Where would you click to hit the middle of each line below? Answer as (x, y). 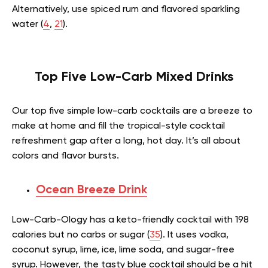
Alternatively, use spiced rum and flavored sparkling (126, 9)
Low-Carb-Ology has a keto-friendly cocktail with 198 (130, 220)
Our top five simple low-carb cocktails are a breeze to (132, 111)
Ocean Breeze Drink (92, 190)
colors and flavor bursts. (67, 156)
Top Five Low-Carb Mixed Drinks (134, 77)
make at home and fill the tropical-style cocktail (118, 126)
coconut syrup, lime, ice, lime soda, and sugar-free (123, 250)
